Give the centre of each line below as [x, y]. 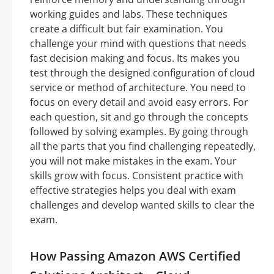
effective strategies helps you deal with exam [133, 191]
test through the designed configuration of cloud [143, 73]
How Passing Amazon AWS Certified [135, 256]
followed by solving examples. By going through [139, 132]
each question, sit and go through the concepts [139, 117]
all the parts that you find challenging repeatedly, [143, 146]
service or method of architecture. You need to [138, 88]
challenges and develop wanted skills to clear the [142, 205]
